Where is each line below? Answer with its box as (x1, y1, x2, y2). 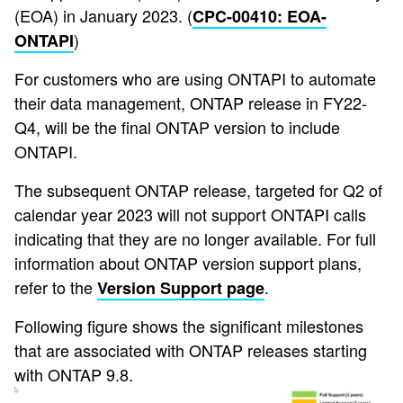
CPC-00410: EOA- (193, 4, 327, 29)
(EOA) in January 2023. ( (14, 4, 193, 28)
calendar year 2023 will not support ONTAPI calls (14, 202, 366, 227)
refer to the (14, 275, 97, 300)
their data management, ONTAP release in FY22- (14, 91, 367, 115)
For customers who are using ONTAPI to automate (14, 67, 376, 91)
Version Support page (97, 276, 264, 300)
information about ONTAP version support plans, (14, 251, 362, 275)
